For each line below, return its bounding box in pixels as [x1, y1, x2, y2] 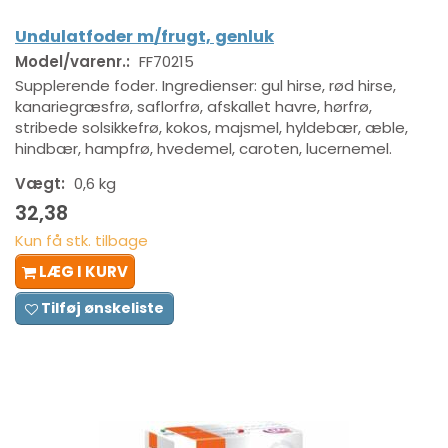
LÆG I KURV [39, 260, 128, 282]
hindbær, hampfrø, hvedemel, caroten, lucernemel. [15, 138, 392, 160]
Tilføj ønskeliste [41, 297, 164, 318]
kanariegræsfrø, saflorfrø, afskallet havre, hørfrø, [15, 96, 372, 118]
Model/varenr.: [15, 51, 134, 73]
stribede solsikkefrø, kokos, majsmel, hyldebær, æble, [15, 117, 408, 139]
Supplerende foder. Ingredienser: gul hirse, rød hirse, [15, 75, 396, 97]
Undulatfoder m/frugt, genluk [15, 25, 274, 49]
